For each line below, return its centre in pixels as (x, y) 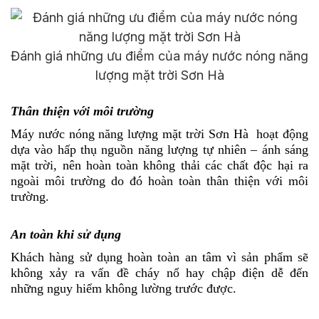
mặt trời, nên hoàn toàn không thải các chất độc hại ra (159, 166)
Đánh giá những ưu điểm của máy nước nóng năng (159, 56)
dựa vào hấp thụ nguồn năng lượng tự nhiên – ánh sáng (159, 150)
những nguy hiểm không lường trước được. (124, 289)
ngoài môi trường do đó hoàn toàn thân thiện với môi (159, 181)
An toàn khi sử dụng (66, 235)
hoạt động (281, 134)
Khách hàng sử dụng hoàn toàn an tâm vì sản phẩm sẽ (159, 257)
